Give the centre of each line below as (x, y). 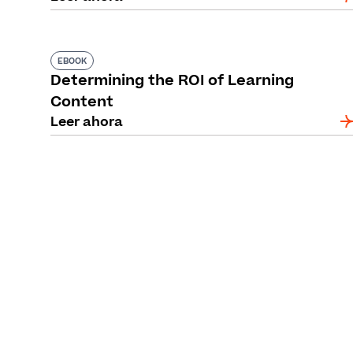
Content (82, 102)
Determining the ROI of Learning (172, 81)
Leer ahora (87, 122)
